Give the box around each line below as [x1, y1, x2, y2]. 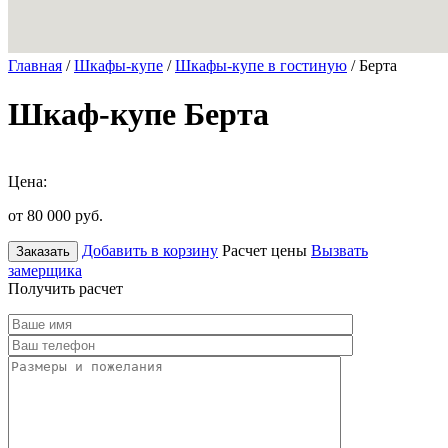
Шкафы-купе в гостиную [175, 57, 347, 74]
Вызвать [311, 241, 368, 259]
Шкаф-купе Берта [8, 96, 269, 133]
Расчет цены [222, 241, 307, 259]
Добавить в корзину [82, 241, 218, 259]
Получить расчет [8, 279, 123, 297]
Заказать [16, 243, 70, 259]
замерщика [8, 261, 82, 279]
